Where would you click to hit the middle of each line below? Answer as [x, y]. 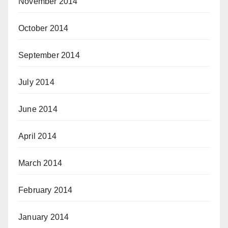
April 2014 [37, 136]
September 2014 [49, 55]
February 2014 [46, 190]
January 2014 [44, 217]
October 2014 [44, 28]
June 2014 [38, 109]
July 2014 [36, 82]
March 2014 [40, 163]
